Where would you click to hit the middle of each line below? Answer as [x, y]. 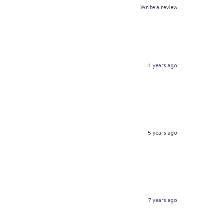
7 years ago [163, 200]
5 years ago [163, 133]
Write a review [159, 7]
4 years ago [162, 65]
